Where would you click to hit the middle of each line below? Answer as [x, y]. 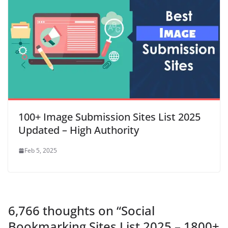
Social [138, 210]
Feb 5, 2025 [41, 150]
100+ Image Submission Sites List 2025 [109, 117]
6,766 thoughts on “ [65, 210]
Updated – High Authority [79, 130]
